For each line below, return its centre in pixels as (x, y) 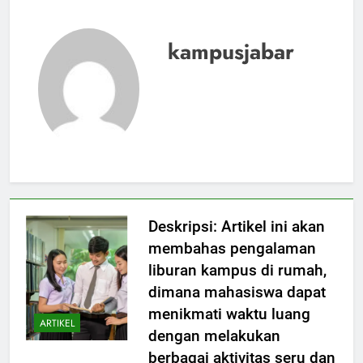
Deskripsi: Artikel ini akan (236, 241)
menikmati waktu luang (229, 329)
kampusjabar (231, 67)
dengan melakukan (214, 351)
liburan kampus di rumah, (237, 285)
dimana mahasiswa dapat (237, 307)
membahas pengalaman (232, 263)
